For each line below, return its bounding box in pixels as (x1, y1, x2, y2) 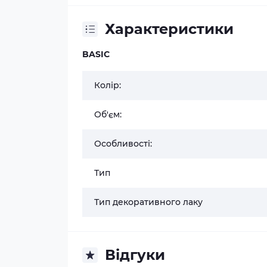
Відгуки (105, 246, 165, 263)
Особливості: (94, 138, 152, 149)
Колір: (94, 80, 121, 91)
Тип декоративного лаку (94, 197, 203, 207)
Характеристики (105, 20, 234, 38)
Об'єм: (94, 109, 122, 120)
